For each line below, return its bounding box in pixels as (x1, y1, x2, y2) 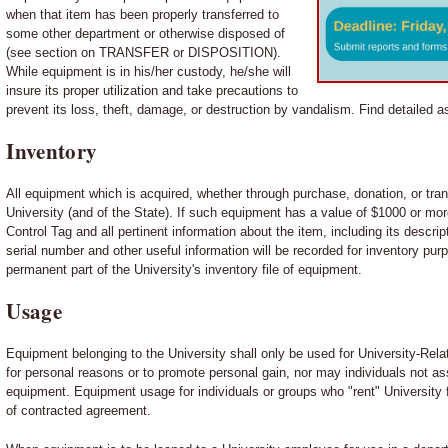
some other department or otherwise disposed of (6, 25, 286, 41)
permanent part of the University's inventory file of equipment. (6, 261, 363, 277)
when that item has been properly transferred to (6, 6, 280, 22)
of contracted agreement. (6, 402, 152, 418)
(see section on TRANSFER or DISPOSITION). (6, 44, 282, 60)
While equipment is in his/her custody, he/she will (6, 63, 292, 79)
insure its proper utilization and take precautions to (6, 82, 299, 98)
